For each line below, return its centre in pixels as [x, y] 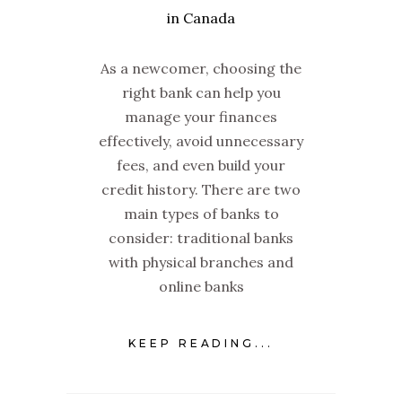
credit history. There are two [201, 189]
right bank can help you [201, 92]
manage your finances [201, 116]
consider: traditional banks [201, 237]
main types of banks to [201, 213]
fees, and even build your [201, 165]
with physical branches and [201, 262]
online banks [201, 286]
